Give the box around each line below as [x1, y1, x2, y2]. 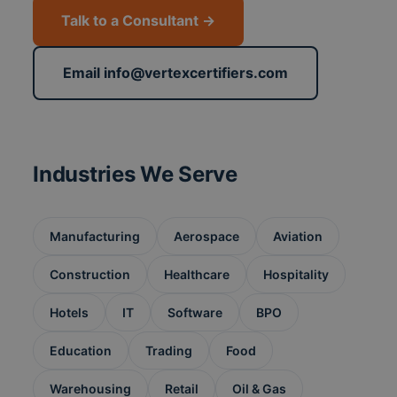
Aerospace [174, 229, 240, 245]
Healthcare [164, 267, 230, 283]
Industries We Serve [33, 161, 237, 188]
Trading [145, 343, 193, 359]
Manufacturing [50, 229, 141, 245]
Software [167, 305, 223, 321]
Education [50, 343, 113, 359]
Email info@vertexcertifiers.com [63, 64, 289, 82]
